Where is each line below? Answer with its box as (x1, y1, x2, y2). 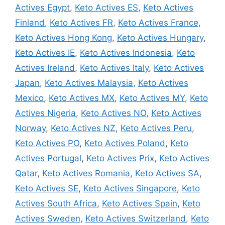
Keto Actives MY (120, 92, 185, 103)
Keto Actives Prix (86, 153, 154, 163)
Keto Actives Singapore (83, 183, 177, 193)
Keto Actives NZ (51, 123, 116, 133)
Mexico (15, 92, 44, 103)
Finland (15, 17, 45, 28)
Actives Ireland (15, 62, 75, 73)
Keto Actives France (118, 17, 198, 28)
